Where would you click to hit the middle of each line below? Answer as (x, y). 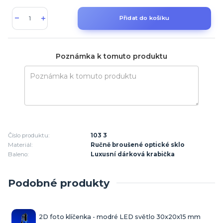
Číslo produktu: (29, 135)
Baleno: (18, 154)
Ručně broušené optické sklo (138, 145)
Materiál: (20, 145)
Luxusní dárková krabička (133, 154)
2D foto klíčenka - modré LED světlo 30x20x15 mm (119, 217)
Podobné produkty (59, 183)
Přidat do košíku (144, 18)
